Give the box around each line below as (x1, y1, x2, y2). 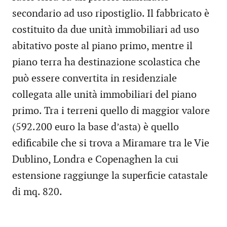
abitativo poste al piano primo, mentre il (12, 40, 193, 53)
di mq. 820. (12, 186, 62, 199)
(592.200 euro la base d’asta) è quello (12, 121, 181, 134)
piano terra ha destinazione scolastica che (12, 56, 200, 69)
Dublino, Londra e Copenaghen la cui (12, 154, 178, 166)
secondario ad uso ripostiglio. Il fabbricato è (12, 8, 209, 20)
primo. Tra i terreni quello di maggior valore (12, 105, 210, 118)
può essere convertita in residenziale (12, 72, 177, 85)
